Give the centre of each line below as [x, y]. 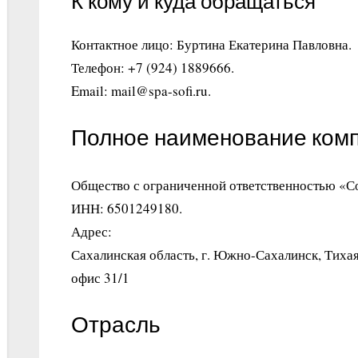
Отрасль [116, 326]
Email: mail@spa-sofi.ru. [141, 90]
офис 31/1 [100, 277]
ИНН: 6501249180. [127, 208]
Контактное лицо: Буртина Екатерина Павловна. [211, 44]
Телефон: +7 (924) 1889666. [153, 67]
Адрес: [91, 231]
